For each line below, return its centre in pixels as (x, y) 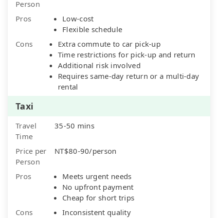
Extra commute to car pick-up (109, 44)
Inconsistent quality (97, 212)
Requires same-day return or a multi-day (128, 76)
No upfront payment (98, 187)
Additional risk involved (99, 65)
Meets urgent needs (97, 176)
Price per (31, 151)
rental (68, 86)
